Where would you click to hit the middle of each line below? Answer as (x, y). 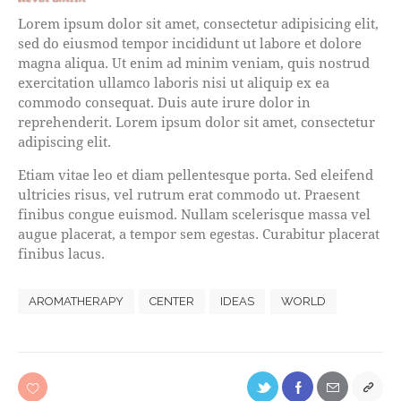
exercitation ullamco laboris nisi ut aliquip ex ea (174, 82)
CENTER (172, 302)
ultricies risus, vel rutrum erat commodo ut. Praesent (189, 194)
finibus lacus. (61, 253)
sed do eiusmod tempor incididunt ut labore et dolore (190, 43)
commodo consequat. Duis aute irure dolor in (164, 102)
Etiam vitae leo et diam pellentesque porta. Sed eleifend (196, 174)
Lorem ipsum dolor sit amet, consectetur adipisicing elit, (198, 23)
